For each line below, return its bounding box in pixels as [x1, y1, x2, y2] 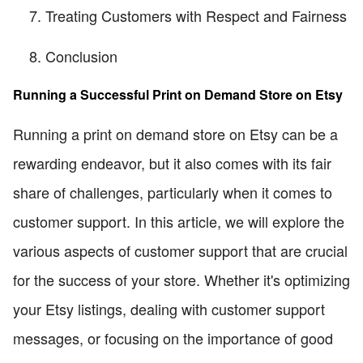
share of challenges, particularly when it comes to [13, 181, 332, 203]
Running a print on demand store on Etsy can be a [13, 122, 338, 144]
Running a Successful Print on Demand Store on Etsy [13, 84, 343, 104]
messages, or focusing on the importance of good [13, 327, 333, 348]
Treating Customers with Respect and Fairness [45, 4, 347, 26]
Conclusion [45, 45, 117, 66]
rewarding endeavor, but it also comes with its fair [13, 152, 331, 173]
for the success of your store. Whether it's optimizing [13, 268, 350, 290]
